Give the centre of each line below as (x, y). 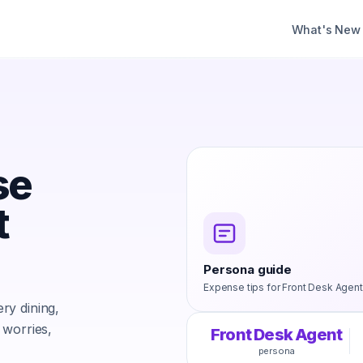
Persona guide (248, 269)
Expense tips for (243, 287)
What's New (326, 29)
